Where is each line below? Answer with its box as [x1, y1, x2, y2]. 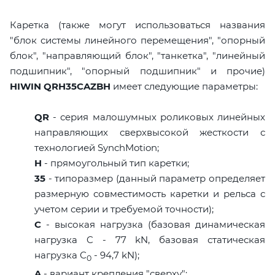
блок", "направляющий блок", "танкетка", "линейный [10, 49, 265, 61]
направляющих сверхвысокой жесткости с [34, 126, 265, 138]
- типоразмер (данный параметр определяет [45, 172, 265, 184]
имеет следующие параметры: [110, 80, 258, 92]
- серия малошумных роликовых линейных [49, 110, 265, 123]
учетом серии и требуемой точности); [34, 203, 214, 215]
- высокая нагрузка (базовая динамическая [41, 218, 265, 230]
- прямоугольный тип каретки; [42, 157, 189, 169]
